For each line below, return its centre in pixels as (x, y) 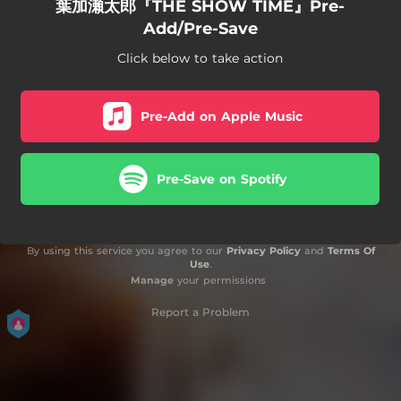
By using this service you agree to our (126, 251)
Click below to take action (200, 58)
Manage (152, 280)
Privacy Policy (263, 251)
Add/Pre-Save (200, 29)
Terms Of (351, 251)
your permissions (219, 280)
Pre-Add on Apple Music (221, 116)
